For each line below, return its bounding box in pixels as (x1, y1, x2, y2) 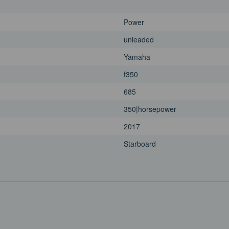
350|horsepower (124, 104, 176, 114)
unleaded (124, 34, 154, 45)
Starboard (124, 139, 156, 149)
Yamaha (124, 52, 150, 62)
